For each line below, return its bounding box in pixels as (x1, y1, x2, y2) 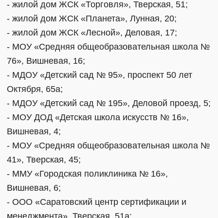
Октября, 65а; (7, 84, 63, 94)
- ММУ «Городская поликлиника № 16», (7, 168, 168, 179)
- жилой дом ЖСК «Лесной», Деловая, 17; (7, 27, 177, 37)
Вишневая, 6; (7, 182, 61, 193)
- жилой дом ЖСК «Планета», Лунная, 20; (7, 13, 177, 23)
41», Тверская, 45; (7, 154, 81, 164)
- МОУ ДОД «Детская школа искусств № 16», (7, 112, 189, 122)
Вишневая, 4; (7, 126, 61, 136)
